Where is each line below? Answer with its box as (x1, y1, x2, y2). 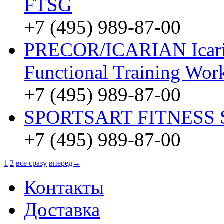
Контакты (24, 176, 104, 198)
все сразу (16, 159, 47, 167)
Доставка (24, 199, 100, 220)
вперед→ (49, 159, 80, 167)
